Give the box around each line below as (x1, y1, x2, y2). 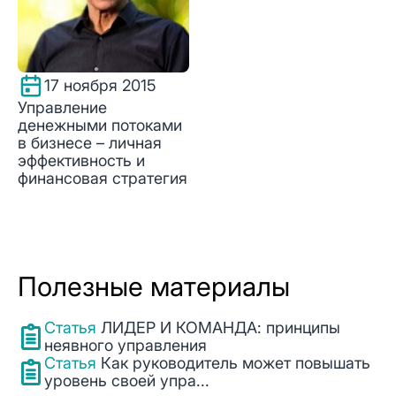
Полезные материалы (18, 270, 290, 302)
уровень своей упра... (44, 370, 209, 390)
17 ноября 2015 (44, 75, 156, 95)
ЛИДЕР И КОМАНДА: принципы (101, 317, 340, 337)
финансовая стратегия (18, 168, 187, 187)
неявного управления (44, 335, 207, 354)
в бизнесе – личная (18, 133, 162, 152)
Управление (18, 97, 107, 117)
